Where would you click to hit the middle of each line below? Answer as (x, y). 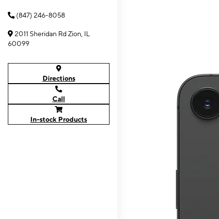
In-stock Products (59, 119)
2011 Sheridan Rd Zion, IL (52, 34)
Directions (59, 78)
